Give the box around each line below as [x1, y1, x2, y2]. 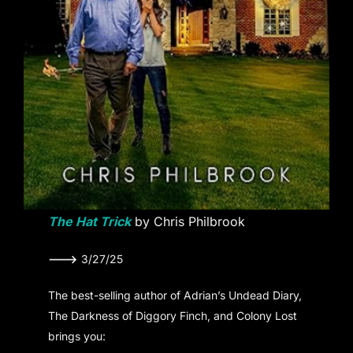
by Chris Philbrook [131, 214, 246, 230]
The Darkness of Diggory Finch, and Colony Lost [48, 309, 298, 323]
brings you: [48, 329, 106, 344]
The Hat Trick [48, 214, 132, 230]
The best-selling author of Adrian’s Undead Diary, [48, 288, 303, 303]
